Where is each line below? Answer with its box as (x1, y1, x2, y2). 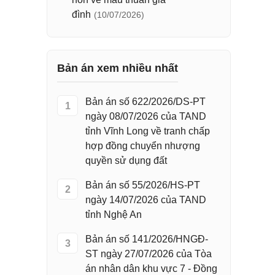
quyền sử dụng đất (85, 155, 167, 166)
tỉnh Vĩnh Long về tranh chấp (85, 126, 210, 136)
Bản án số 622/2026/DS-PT (85, 96, 206, 107)
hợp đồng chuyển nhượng (85, 141, 200, 151)
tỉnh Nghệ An (85, 209, 142, 220)
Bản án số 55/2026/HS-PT (85, 180, 200, 190)
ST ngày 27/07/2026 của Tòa (85, 249, 212, 259)
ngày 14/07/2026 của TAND (85, 195, 206, 205)
